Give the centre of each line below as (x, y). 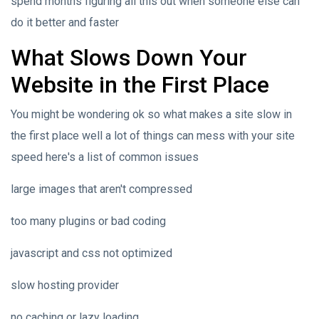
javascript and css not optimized (91, 253)
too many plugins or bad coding (88, 221)
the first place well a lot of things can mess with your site (153, 135)
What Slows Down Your (129, 57)
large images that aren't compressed (101, 189)
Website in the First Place (140, 84)
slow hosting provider (65, 285)
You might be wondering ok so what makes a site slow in (151, 114)
